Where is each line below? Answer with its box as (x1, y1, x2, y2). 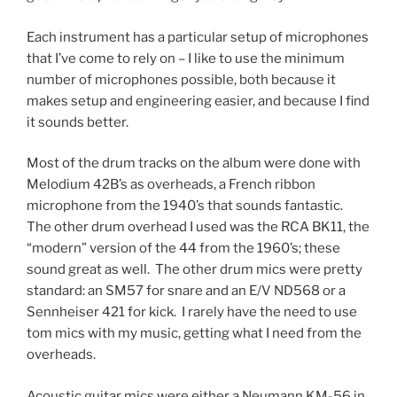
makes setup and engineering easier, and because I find (27, 92, 370, 109)
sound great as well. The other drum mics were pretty (27, 261, 362, 277)
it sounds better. (27, 113, 128, 130)
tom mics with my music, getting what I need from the (27, 325, 362, 341)
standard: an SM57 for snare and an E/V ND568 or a (27, 283, 346, 299)
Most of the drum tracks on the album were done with (27, 155, 361, 171)
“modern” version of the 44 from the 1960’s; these (27, 240, 340, 256)
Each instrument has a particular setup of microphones (27, 28, 369, 45)
